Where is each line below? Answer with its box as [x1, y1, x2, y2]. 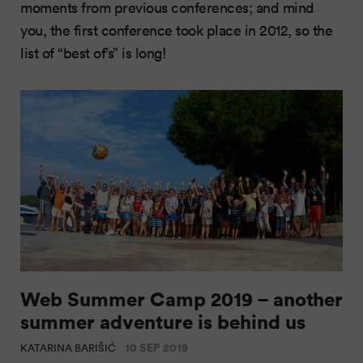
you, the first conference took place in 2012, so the [20, 19, 332, 40]
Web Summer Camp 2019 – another [20, 285, 343, 311]
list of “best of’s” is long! [20, 42, 166, 62]
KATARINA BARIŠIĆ [20, 340, 118, 355]
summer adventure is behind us [20, 308, 305, 334]
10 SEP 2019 [125, 338, 188, 356]
